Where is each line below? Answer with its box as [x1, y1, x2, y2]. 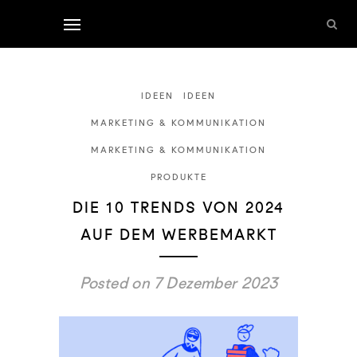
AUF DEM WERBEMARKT [80, 222, 277, 247]
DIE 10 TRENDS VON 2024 [73, 194, 284, 220]
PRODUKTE [150, 170, 207, 184]
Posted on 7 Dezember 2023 [79, 269, 278, 296]
